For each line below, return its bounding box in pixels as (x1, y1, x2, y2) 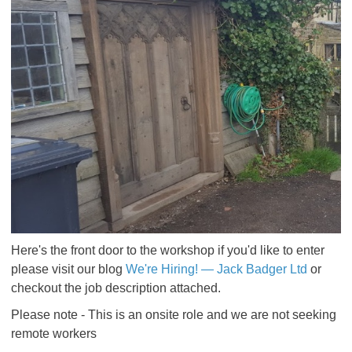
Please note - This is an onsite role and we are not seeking (11, 308, 336, 321)
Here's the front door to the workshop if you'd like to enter (11, 244, 324, 257)
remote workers (11, 327, 97, 340)
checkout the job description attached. (11, 281, 221, 295)
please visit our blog (11, 262, 126, 276)
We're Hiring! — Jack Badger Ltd (126, 262, 307, 276)
